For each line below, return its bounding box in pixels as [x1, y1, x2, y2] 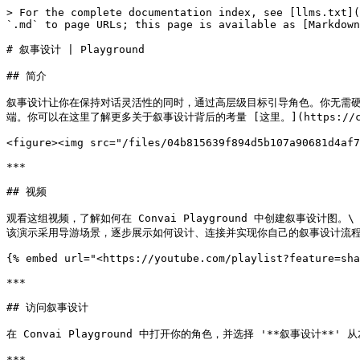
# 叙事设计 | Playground [6, 43, 145, 55]
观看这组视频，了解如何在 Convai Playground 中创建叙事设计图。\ [6, 212, 354, 224]
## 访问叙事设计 [6, 301, 88, 313]
